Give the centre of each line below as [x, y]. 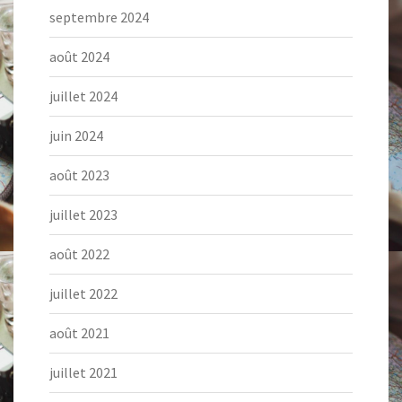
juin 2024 [76, 135]
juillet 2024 [83, 96]
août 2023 [79, 175]
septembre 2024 [99, 17]
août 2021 [79, 333]
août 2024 [79, 57]
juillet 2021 [83, 372]
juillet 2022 [83, 293]
